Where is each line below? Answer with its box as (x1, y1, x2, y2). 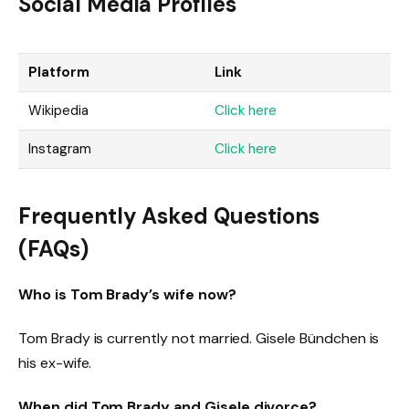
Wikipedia (28, 100, 89, 120)
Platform (28, 62, 89, 81)
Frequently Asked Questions (18, 202, 320, 231)
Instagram (28, 139, 91, 158)
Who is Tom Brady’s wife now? (18, 285, 236, 305)
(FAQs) (18, 235, 89, 264)
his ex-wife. (18, 352, 92, 372)
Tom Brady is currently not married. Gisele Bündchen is (18, 328, 380, 348)
